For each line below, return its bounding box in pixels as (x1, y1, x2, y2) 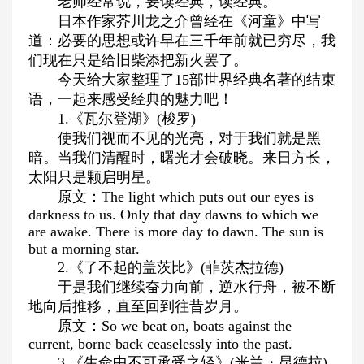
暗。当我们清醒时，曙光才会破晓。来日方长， (28, 149, 336, 166)
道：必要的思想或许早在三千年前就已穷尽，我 (28, 32, 336, 49)
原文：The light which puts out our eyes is (58, 188, 314, 205)
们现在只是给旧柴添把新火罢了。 (28, 52, 248, 68)
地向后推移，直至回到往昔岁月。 (28, 298, 248, 314)
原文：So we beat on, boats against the (58, 318, 292, 334)
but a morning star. (28, 240, 140, 257)
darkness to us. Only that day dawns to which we (28, 206, 318, 223)
